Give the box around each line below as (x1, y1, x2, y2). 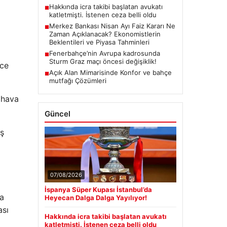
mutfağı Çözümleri (49, 77, 106, 85)
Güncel (44, 109, 70, 119)
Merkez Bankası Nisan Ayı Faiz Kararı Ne (49, 22, 175, 30)
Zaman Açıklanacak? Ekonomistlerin (49, 30, 161, 38)
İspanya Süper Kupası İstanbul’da (44, 185, 152, 194)
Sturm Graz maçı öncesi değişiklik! (49, 57, 157, 65)
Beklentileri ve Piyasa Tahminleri (49, 38, 149, 46)
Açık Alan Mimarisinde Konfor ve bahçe (49, 68, 172, 77)
